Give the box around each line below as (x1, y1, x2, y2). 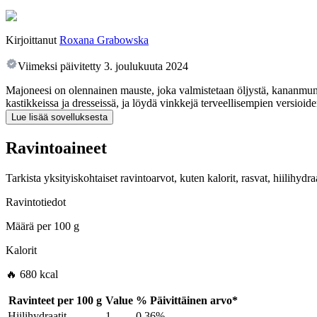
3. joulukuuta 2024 (104, 60, 188, 73)
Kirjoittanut (6, 34, 57, 47)
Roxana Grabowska (59, 34, 149, 47)
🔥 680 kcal (6, 268, 58, 281)
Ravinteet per (8, 294, 74, 307)
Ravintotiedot (6, 196, 66, 209)
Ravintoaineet (6, 139, 107, 158)
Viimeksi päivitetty (18, 60, 101, 73)
